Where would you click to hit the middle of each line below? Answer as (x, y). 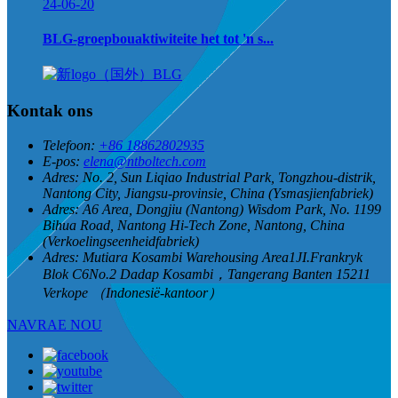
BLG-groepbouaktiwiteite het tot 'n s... (158, 38)
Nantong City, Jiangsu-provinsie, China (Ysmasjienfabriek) (208, 193)
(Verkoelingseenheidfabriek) (121, 241)
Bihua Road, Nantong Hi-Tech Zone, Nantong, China (194, 225)
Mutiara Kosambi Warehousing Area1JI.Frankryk (223, 257)
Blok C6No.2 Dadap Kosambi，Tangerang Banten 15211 (207, 274)
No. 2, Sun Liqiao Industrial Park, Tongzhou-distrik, (229, 177)
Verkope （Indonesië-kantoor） (132, 292)
